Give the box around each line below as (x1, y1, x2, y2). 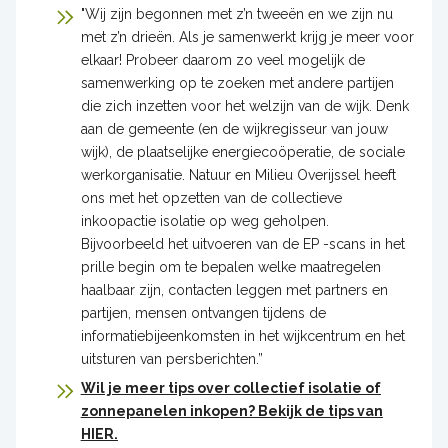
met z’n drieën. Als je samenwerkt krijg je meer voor (80, 28, 414, 45)
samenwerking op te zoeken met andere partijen (80, 74, 394, 91)
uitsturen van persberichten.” (80, 350, 267, 367)
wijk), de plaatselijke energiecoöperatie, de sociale (80, 143, 405, 160)
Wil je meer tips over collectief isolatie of (80, 379, 381, 396)
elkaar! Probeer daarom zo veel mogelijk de (80, 51, 365, 68)
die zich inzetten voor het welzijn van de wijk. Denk (80, 97, 409, 114)
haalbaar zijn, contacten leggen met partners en (80, 281, 388, 298)
